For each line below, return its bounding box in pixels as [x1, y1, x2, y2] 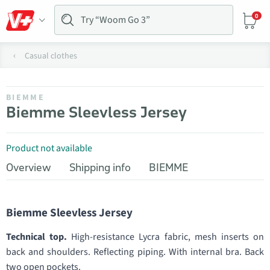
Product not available [6, 142, 92, 155]
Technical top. [6, 230, 67, 243]
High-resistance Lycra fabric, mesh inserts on [67, 230, 265, 243]
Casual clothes [25, 50, 77, 62]
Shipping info [69, 161, 131, 174]
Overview [6, 161, 51, 174]
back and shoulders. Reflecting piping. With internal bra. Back [6, 245, 264, 259]
